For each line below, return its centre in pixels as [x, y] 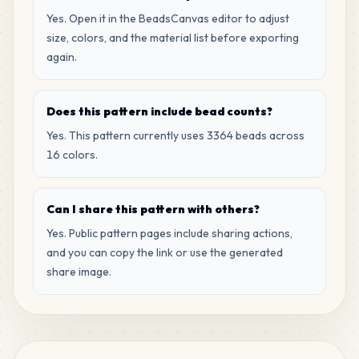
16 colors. [72, 155]
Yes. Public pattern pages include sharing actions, [169, 233]
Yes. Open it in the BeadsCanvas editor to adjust [168, 18]
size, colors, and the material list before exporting [173, 38]
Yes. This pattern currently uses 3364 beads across [175, 135]
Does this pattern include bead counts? [159, 111]
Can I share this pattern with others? [153, 209]
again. [62, 57]
